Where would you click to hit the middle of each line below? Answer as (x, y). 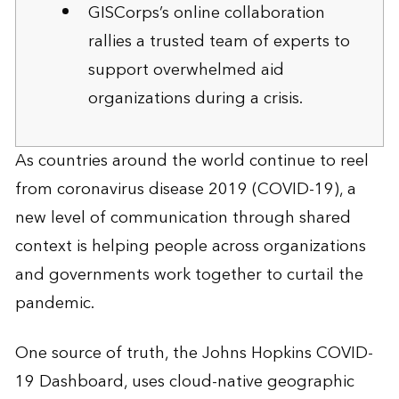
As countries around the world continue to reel (191, 161)
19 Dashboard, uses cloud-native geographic (184, 382)
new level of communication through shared (183, 218)
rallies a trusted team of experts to (220, 42)
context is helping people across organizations (190, 247)
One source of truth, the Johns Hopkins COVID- (194, 354)
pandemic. (54, 304)
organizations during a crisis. (196, 99)
